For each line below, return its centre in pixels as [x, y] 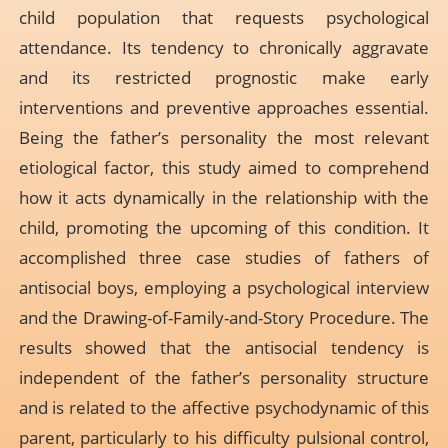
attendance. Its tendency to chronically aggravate [224, 48]
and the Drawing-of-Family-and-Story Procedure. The [224, 318]
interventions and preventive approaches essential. [224, 108]
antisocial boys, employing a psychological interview [224, 288]
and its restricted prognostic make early [224, 78]
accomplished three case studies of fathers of [224, 258]
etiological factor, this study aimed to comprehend [224, 168]
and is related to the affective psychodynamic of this [224, 408]
